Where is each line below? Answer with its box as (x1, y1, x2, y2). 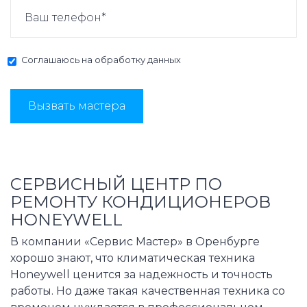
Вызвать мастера (28, 99, 125, 113)
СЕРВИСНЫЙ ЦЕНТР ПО (10, 174, 222, 195)
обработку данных (95, 55, 181, 66)
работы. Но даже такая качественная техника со (10, 284, 285, 298)
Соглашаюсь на (21, 55, 95, 66)
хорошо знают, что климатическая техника (10, 251, 255, 265)
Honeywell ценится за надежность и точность (10, 268, 273, 282)
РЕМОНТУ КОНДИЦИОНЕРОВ (10, 192, 271, 212)
